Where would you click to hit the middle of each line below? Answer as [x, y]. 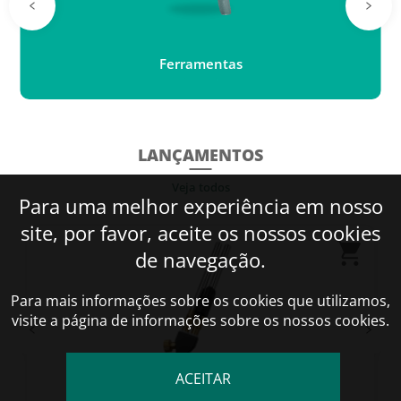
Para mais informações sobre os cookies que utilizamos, [200, 301]
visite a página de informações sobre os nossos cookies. [200, 320]
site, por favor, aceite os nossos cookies [200, 233]
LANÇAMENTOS [200, 155]
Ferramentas [200, 64]
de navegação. [200, 260]
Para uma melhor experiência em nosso [200, 206]
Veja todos [200, 188]
